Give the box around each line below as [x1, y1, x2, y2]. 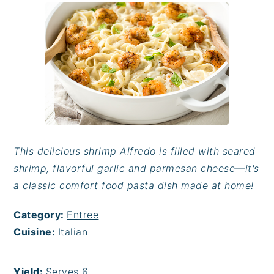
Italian [57, 225, 88, 238]
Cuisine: [13, 225, 58, 238]
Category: [13, 208, 67, 221]
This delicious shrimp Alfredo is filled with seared [13, 144, 256, 157]
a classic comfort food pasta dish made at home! [13, 179, 254, 191]
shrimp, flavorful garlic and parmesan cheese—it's [13, 161, 259, 174]
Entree [67, 208, 99, 221]
